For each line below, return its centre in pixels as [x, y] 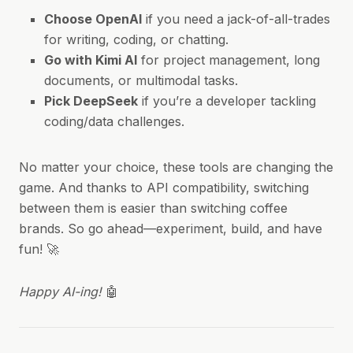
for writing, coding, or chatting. [136, 39]
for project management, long [229, 60]
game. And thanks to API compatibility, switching [164, 188]
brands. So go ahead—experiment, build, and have [171, 229]
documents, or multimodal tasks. [141, 80]
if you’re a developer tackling [227, 101]
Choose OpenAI [93, 19]
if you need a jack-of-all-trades [236, 19]
